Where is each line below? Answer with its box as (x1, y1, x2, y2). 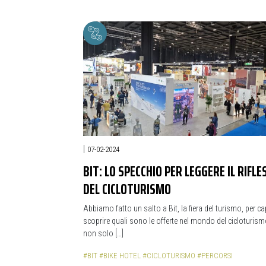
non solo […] (83, 229, 123, 238)
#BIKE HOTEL (99, 251, 141, 260)
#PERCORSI (197, 251, 233, 260)
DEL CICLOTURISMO (83, 177, 171, 201)
